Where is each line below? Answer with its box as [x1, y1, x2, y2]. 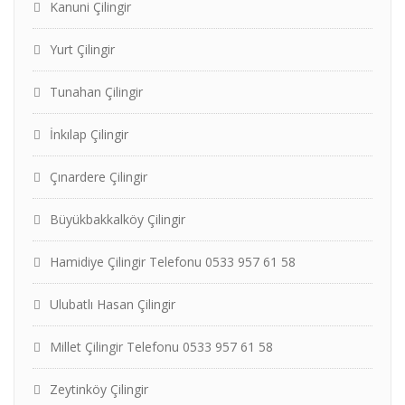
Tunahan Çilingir [50, 83, 143, 100]
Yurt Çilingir [50, 41, 115, 58]
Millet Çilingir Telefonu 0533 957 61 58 [50, 338, 273, 355]
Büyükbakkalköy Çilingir [50, 211, 185, 228]
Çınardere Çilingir [50, 168, 147, 185]
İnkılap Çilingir [50, 126, 128, 143]
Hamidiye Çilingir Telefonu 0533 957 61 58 [50, 253, 296, 270]
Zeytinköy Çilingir [50, 381, 148, 398]
